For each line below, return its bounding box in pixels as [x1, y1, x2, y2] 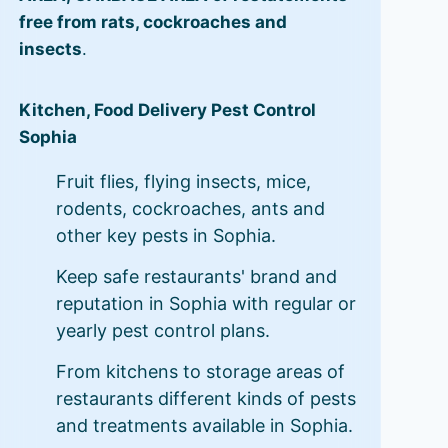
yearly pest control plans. [55, 319, 270, 341]
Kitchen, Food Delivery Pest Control [18, 99, 316, 120]
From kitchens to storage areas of [55, 360, 345, 382]
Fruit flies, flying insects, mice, [55, 170, 311, 192]
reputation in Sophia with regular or [55, 292, 356, 314]
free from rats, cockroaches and [18, 11, 287, 32]
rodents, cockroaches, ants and [55, 197, 325, 219]
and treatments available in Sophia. [55, 414, 353, 436]
